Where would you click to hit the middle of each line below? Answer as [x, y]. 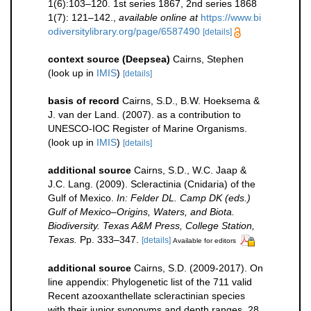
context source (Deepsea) [109, 59]
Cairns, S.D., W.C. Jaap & [190, 170]
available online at [158, 17]
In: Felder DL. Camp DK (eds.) [184, 198]
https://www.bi [231, 17]
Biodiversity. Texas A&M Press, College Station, [151, 226]
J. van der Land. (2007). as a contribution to [144, 115]
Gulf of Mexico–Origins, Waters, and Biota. [141, 212]
